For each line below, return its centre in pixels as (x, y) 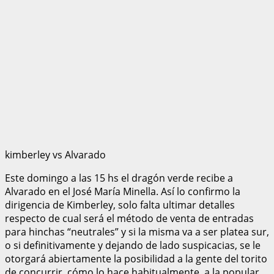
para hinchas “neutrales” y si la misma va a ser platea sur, (137, 231)
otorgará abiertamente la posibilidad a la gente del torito (136, 258)
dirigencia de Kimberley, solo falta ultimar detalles (120, 205)
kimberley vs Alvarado (55, 154)
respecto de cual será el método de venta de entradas (129, 218)
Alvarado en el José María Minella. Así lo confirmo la (123, 191)
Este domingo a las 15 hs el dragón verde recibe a (119, 178)
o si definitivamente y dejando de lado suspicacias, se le (133, 245)
